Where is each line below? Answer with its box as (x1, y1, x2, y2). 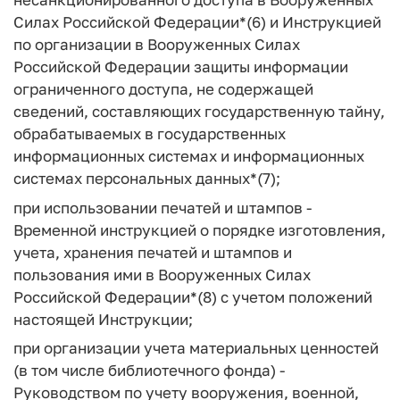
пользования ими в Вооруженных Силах (13, 264, 311, 284)
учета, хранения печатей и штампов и (13, 242, 292, 262)
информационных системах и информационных (13, 146, 364, 165)
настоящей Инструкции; (13, 309, 193, 329)
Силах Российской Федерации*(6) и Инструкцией (13, 12, 381, 31)
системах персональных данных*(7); (13, 169, 280, 187)
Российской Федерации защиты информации (13, 57, 348, 76)
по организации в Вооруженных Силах (13, 35, 300, 54)
